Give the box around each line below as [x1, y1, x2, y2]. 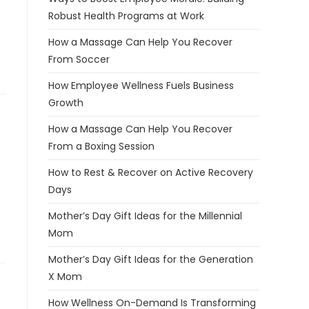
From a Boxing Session [48, 139, 154, 153]
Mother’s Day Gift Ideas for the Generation [48, 252, 253, 266]
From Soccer [48, 52, 110, 66]
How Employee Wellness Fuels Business [48, 79, 234, 92]
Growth [48, 96, 83, 110]
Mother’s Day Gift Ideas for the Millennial [48, 209, 242, 223]
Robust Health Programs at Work [48, 9, 204, 23]
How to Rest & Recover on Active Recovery [48, 166, 253, 179]
